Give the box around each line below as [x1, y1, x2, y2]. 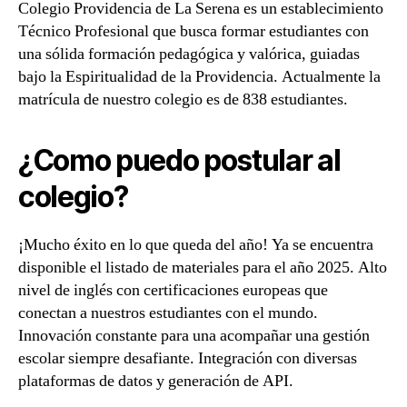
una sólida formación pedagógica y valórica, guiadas [18, 44, 360, 65]
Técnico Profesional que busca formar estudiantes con [18, 21, 369, 42]
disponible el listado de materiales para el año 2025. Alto [18, 257, 387, 278]
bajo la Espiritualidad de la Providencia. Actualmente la [18, 66, 381, 87]
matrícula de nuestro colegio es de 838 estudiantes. [18, 89, 348, 110]
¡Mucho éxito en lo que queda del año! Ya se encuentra [18, 234, 373, 255]
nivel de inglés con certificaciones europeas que [18, 280, 328, 301]
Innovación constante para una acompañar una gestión [18, 325, 370, 346]
